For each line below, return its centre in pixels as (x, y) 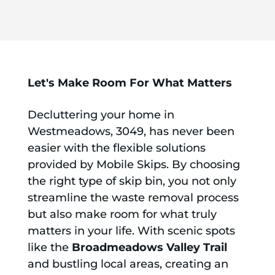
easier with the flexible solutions (116, 148)
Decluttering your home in (101, 114)
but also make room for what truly (122, 214)
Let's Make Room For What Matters (130, 83)
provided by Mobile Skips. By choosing (134, 164)
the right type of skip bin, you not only (132, 181)
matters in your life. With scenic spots (131, 230)
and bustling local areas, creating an (128, 264)
